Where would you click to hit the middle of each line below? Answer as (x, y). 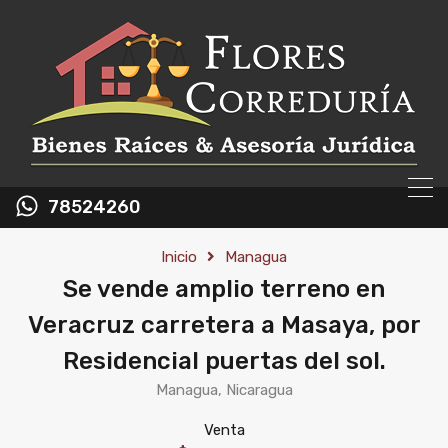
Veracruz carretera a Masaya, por (224, 325)
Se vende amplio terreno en (224, 289)
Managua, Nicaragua (224, 390)
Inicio (179, 257)
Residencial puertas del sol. (224, 361)
